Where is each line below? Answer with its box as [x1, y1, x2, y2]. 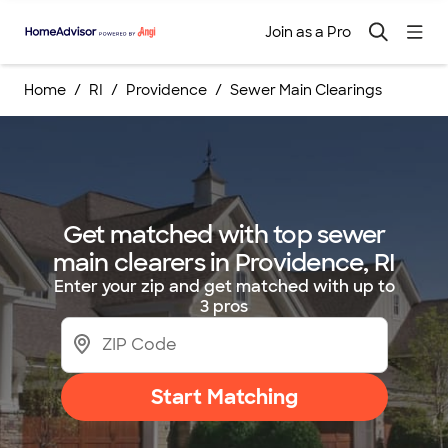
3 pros [200, 296, 248, 317]
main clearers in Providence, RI [52, 247, 396, 278]
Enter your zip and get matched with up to [53, 276, 395, 297]
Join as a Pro [265, 23, 351, 41]
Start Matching [150, 384, 298, 410]
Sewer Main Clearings [230, 81, 382, 99]
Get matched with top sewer [62, 219, 386, 250]
